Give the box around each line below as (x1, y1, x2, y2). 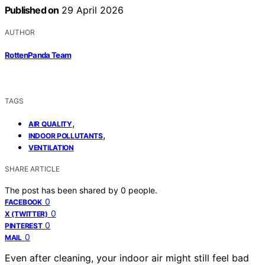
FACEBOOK (5, 197, 42, 206)
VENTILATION (28, 143, 74, 152)
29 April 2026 (59, 4, 124, 17)
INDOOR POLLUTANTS (28, 131, 103, 140)
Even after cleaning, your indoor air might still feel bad (5, 251, 249, 264)
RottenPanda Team (5, 50, 72, 60)
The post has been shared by (5, 185, 121, 195)
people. (128, 185, 157, 195)
